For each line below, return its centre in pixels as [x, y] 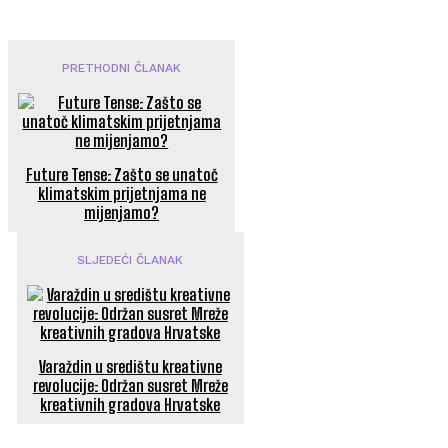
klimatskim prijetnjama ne [121, 193]
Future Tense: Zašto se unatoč [121, 174]
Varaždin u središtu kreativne [130, 366]
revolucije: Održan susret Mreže [130, 385]
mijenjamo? [122, 212]
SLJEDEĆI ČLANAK [130, 260]
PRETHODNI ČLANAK [122, 68]
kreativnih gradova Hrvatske [130, 404]
